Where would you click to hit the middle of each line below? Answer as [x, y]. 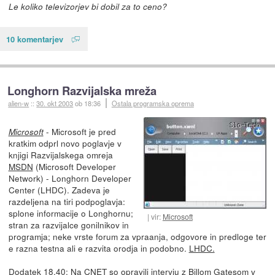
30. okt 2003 [55, 103]
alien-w [19, 103]
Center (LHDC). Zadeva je [59, 189]
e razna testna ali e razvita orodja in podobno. [99, 248]
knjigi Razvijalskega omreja [60, 154]
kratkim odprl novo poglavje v [65, 143]
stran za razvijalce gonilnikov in [68, 224]
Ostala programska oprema [153, 103]
